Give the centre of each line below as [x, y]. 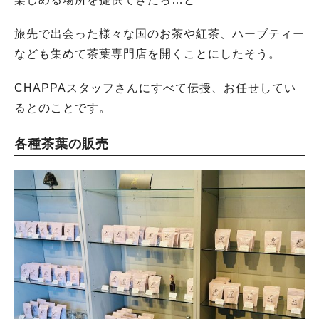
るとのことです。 [63, 108]
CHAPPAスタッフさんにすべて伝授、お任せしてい [155, 88]
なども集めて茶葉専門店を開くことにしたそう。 [147, 53]
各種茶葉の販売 [62, 143]
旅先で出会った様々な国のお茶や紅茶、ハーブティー [159, 33]
